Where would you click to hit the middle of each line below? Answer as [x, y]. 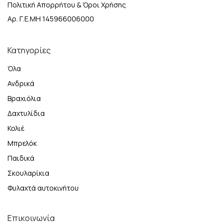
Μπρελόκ [22, 143]
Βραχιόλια [24, 99]
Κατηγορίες [29, 51]
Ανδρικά [21, 84]
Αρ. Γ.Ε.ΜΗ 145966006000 [51, 19]
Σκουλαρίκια [28, 173]
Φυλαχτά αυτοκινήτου [43, 188]
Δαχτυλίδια [26, 113]
